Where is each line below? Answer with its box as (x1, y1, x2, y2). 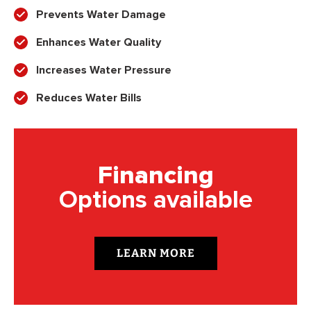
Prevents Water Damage (36, 8, 166, 22)
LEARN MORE (116, 246, 195, 260)
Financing (97, 160, 214, 192)
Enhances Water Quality (36, 35, 161, 50)
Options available (58, 185, 253, 216)
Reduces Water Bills (36, 91, 142, 106)
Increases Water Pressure (36, 63, 171, 78)
